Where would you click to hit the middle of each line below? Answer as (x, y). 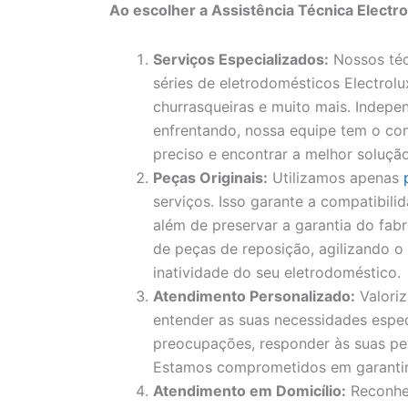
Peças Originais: (210, 178)
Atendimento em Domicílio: (250, 391)
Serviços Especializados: (241, 60)
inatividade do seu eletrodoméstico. (277, 273)
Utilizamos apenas (336, 178)
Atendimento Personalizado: (254, 296)
